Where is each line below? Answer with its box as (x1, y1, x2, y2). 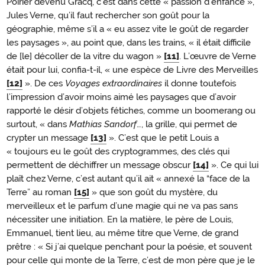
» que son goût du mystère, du (89, 186, 218, 198)
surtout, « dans (7, 118, 69, 130)
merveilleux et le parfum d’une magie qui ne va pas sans (7, 200, 238, 211)
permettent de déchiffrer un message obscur (7, 159, 193, 170)
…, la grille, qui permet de (137, 118, 237, 130)
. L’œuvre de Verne (179, 50, 256, 62)
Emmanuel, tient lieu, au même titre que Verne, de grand (7, 227, 238, 238)
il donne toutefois (162, 77, 236, 89)
